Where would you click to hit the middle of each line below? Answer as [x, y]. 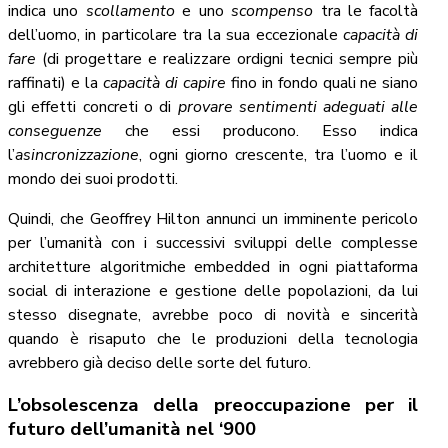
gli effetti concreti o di [93, 106]
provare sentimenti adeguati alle [298, 106]
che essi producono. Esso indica [260, 130]
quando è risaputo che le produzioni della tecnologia [213, 338]
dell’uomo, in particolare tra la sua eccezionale [175, 34]
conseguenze [55, 130]
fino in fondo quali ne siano [322, 82]
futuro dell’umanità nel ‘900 [132, 429]
